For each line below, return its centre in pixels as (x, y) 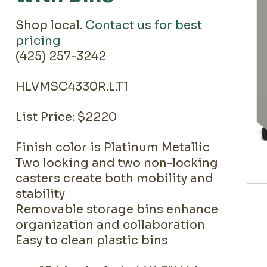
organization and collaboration (111, 225)
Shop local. (51, 25)
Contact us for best (144, 25)
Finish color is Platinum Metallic (113, 148)
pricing (38, 41)
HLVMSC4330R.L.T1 (72, 87)
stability (41, 194)
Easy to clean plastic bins (92, 240)
